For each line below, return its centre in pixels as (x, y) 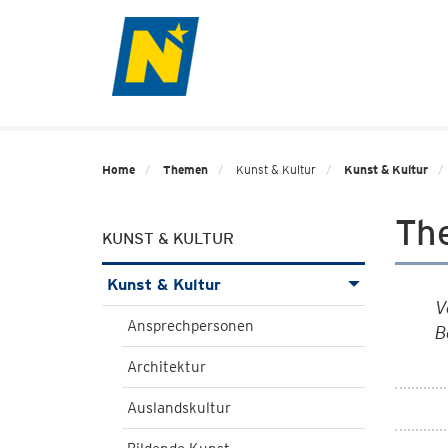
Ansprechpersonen (190, 326)
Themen (185, 169)
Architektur (166, 367)
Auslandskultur (179, 408)
